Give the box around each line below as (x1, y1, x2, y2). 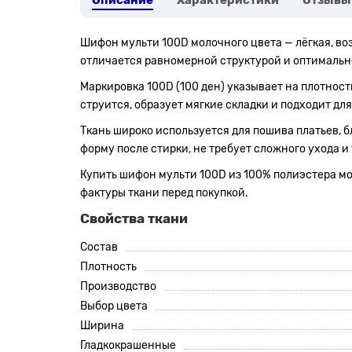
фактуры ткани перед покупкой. (80, 186, 248, 200)
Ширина (80, 319, 124, 332)
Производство (80, 280, 156, 293)
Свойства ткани (80, 211, 188, 226)
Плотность (80, 260, 137, 273)
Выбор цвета (80, 299, 148, 313)
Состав (80, 240, 118, 254)
